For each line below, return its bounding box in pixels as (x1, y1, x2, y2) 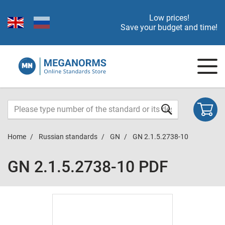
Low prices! (149, 13, 189, 23)
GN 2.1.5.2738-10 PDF (8, 157, 168, 176)
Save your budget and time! (121, 23, 217, 32)
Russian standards (39, 133, 97, 141)
